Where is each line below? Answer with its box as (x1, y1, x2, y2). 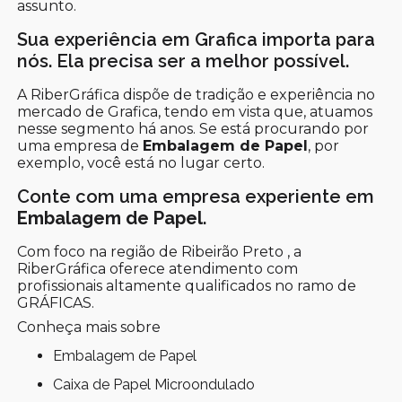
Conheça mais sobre (17, 318, 162, 336)
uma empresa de (17, 136, 144, 154)
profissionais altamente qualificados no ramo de (17, 276, 357, 294)
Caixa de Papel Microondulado (63, 375, 256, 393)
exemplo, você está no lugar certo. (17, 153, 266, 171)
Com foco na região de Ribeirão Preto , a (17, 242, 302, 260)
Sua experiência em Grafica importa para (17, 28, 376, 50)
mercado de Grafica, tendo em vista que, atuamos (17, 102, 373, 120)
